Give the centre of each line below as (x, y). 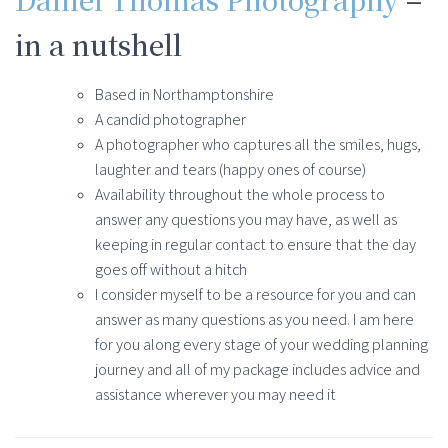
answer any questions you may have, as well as (246, 220)
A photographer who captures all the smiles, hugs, (258, 145)
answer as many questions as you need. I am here (254, 320)
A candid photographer (170, 120)
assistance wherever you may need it (215, 395)
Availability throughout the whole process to (240, 195)
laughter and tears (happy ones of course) (230, 170)
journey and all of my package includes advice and (257, 370)
